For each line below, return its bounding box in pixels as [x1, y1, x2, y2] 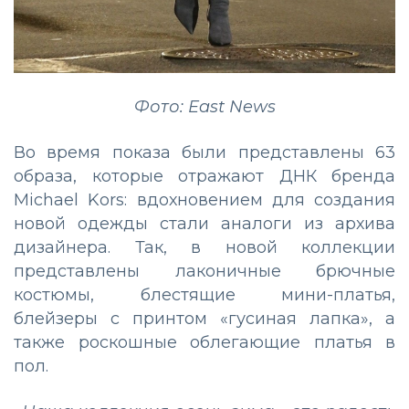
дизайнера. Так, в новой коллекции [14, 236, 395, 257]
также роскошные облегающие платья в [14, 331, 395, 352]
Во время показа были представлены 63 [14, 142, 395, 163]
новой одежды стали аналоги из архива [14, 213, 395, 234]
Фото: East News [133, 96, 276, 117]
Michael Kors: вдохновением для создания [14, 189, 395, 210]
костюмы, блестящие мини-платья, [14, 284, 395, 305]
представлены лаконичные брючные [14, 260, 395, 281]
